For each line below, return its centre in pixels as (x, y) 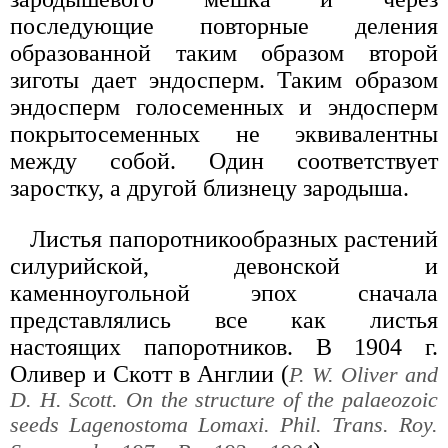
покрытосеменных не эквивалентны (224, 133)
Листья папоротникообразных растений (234, 238)
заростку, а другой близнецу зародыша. (209, 187)
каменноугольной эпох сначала (224, 292)
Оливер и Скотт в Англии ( (149, 373)
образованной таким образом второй (224, 52)
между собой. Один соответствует (224, 160)
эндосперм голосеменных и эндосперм (224, 106)
